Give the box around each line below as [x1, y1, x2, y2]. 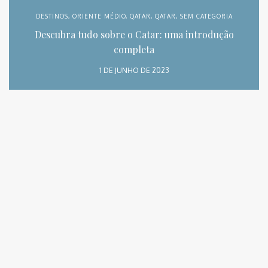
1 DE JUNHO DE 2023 [99, 66, 169, 75]
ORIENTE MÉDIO [72, 13, 126, 20]
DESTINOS [35, 13, 68, 20]
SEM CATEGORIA [179, 13, 233, 20]
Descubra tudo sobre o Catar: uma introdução [34, 28, 234, 41]
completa [114, 43, 154, 56]
